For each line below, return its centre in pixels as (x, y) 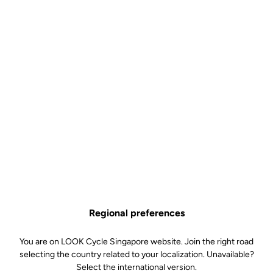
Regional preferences (136, 213)
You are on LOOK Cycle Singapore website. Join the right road (136, 242)
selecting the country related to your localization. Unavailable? (136, 254)
